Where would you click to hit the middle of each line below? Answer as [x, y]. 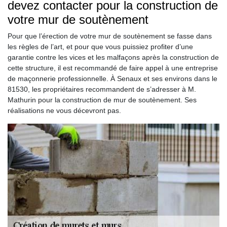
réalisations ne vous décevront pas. [64, 110]
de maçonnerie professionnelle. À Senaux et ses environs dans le [112, 78]
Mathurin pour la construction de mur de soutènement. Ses [102, 100]
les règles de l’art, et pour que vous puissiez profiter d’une [100, 46]
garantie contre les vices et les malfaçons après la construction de [113, 57]
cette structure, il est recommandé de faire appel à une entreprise [113, 68]
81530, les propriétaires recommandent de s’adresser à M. [102, 89]
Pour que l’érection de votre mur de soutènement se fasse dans [110, 36]
